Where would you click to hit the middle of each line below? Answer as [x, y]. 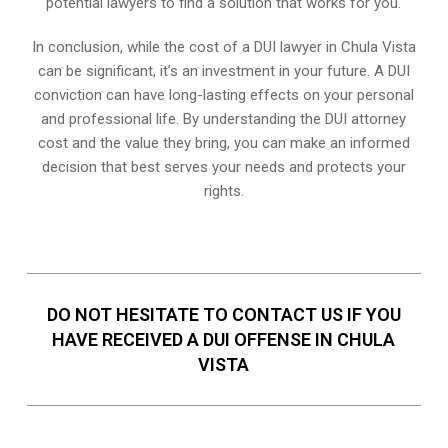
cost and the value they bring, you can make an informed [223, 143]
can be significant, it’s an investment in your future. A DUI [223, 71]
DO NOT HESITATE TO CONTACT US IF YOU [223, 314]
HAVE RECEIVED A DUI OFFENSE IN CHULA [224, 339]
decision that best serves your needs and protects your [223, 167]
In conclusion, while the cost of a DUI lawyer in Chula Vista [223, 47]
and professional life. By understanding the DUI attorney [224, 119]
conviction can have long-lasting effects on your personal [223, 95]
